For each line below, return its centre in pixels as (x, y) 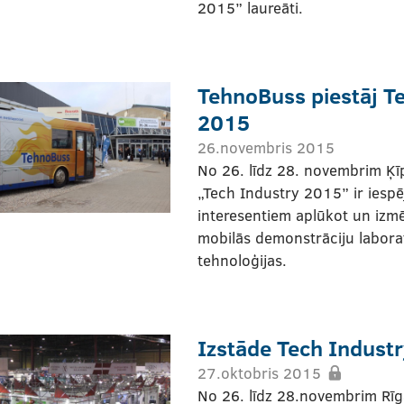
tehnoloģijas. (242, 260)
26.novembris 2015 (266, 147)
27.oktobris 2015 (259, 372)
